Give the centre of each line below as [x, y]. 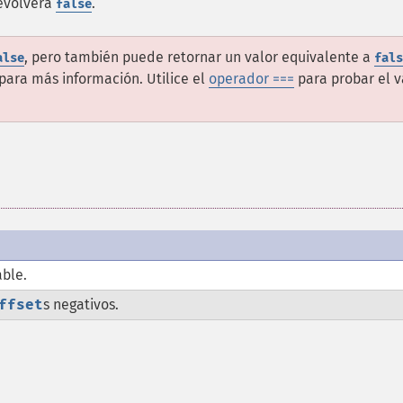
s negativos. [81, 304]
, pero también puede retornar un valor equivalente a [199, 57]
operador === [251, 79]
